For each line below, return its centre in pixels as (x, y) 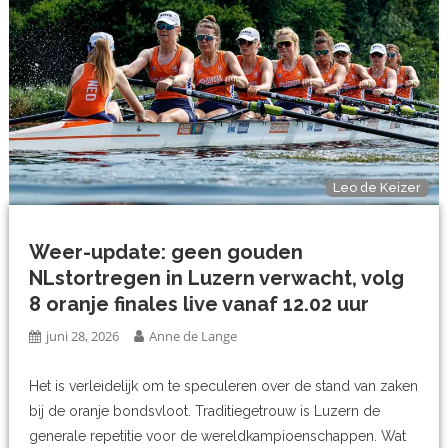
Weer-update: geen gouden (166, 251)
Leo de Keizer (377, 188)
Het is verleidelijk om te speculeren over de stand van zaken (224, 385)
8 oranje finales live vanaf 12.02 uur (199, 303)
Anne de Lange (193, 335)
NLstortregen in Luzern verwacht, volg (217, 277)
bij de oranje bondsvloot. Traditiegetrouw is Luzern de (205, 410)
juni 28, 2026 (83, 335)
